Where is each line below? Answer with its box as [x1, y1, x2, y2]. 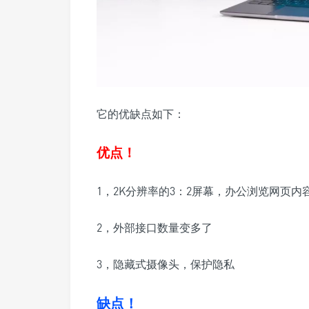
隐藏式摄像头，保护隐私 [113, 257, 235, 272]
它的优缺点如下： [97, 107, 185, 121]
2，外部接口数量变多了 [97, 221, 212, 235]
